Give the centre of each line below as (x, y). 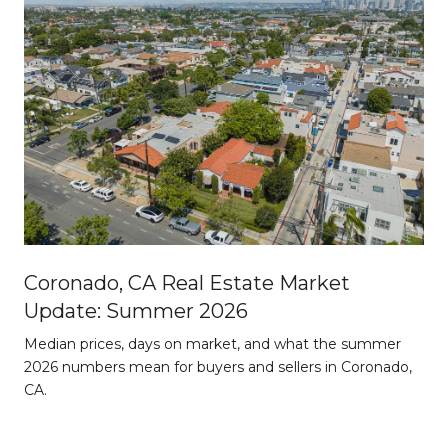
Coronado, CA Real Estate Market (187, 282)
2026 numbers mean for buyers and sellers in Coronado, (218, 366)
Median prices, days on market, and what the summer (212, 343)
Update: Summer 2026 (136, 310)
